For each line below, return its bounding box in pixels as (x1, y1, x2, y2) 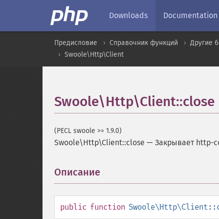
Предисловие (54, 39, 97, 47)
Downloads (109, 11, 148, 20)
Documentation (163, 11, 218, 20)
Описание (54, 166, 100, 178)
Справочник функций (109, 39, 178, 47)
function (90, 202, 125, 212)
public (60, 202, 87, 212)
